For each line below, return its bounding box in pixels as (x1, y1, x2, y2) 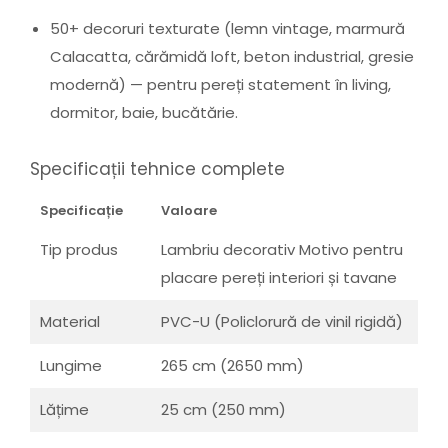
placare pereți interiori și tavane (161, 267, 397, 289)
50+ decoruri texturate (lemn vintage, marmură (50, 18, 405, 40)
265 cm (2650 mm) (161, 355, 304, 377)
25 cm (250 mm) (161, 399, 286, 421)
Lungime (40, 355, 102, 377)
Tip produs (40, 239, 118, 261)
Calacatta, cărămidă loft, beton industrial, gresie (50, 46, 414, 68)
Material (40, 311, 100, 333)
